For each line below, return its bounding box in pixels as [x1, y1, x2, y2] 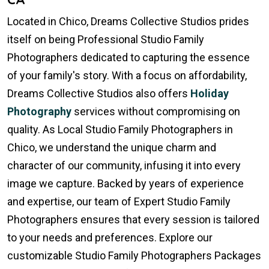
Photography [7, 104, 71, 118]
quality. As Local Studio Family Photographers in [7, 122, 233, 136]
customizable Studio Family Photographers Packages [7, 249, 261, 262]
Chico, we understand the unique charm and [7, 141, 216, 154]
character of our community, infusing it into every [7, 159, 241, 172]
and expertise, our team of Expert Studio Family [7, 195, 231, 208]
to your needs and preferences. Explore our [7, 231, 213, 244]
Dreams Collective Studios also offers [7, 86, 190, 100]
